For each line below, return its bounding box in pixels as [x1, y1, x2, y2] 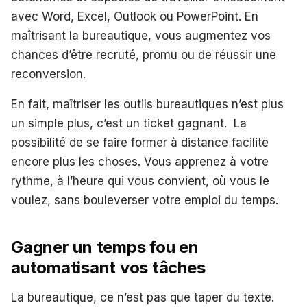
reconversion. [11, 67, 86, 82]
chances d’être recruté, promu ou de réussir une [11, 48, 276, 62]
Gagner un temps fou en [11, 237, 199, 258]
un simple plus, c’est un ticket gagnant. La [11, 116, 247, 131]
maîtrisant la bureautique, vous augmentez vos [11, 29, 271, 43]
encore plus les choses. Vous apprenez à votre [11, 155, 269, 169]
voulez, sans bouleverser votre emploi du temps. [11, 193, 278, 208]
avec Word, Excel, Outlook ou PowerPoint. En [11, 10, 258, 24]
